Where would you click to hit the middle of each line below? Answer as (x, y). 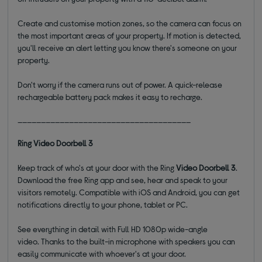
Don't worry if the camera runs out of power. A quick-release (120, 85)
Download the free (51, 180)
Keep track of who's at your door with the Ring (96, 168)
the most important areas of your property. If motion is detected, (130, 36)
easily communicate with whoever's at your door (101, 254)
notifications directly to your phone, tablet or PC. (103, 205)
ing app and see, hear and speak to (151, 180)
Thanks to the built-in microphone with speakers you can (138, 242)
